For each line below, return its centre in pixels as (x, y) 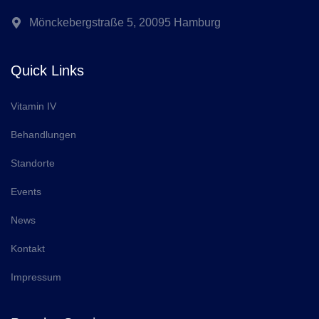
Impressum (36, 277)
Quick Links (47, 70)
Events (26, 191)
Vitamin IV (33, 106)
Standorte (33, 163)
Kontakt (28, 248)
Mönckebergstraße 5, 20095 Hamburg (125, 22)
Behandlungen (43, 134)
